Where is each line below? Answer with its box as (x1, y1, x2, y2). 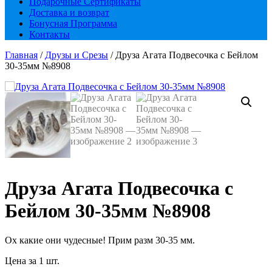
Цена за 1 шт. (5, 256, 59, 267)
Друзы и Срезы (45, 50, 108, 60)
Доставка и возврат (29, 7, 109, 18)
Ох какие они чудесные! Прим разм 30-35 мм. (5, 235, 195, 246)
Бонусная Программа (29, 18, 117, 29)
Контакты (29, 29, 70, 39)
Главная (5, 50, 38, 60)
